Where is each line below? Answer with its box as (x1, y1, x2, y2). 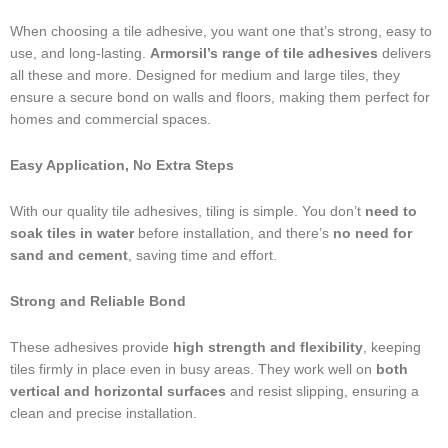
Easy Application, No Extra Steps (10, 158, 234, 174)
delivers (378, 46, 431, 62)
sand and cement (10, 248, 128, 264)
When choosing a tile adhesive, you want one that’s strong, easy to (10, 24, 432, 40)
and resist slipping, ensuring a (226, 384, 419, 400)
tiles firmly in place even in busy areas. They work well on (10, 362, 376, 378)
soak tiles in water (10, 226, 134, 242)
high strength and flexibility (173, 340, 363, 356)
